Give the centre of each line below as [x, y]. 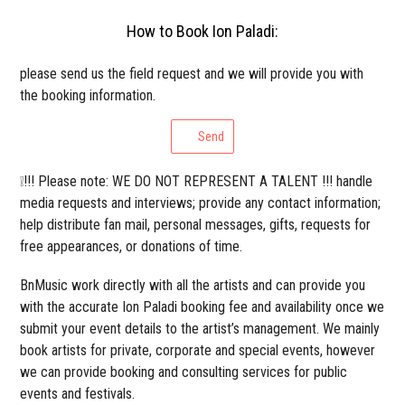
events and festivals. [78, 394]
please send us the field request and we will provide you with [192, 74]
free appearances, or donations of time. [132, 247]
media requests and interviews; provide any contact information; [201, 203]
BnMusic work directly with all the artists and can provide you [193, 286]
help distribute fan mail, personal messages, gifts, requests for [196, 225]
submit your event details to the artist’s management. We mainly [200, 329]
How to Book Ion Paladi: [202, 32]
